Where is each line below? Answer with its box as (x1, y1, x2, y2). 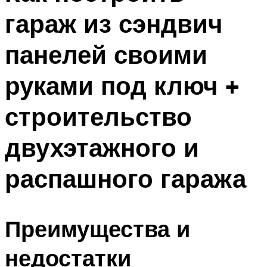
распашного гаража (5, 162, 246, 194)
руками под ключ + (5, 69, 240, 101)
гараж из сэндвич (5, 7, 222, 39)
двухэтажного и (5, 131, 199, 163)
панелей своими (5, 38, 207, 70)
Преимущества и (5, 214, 190, 244)
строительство (5, 100, 192, 132)
